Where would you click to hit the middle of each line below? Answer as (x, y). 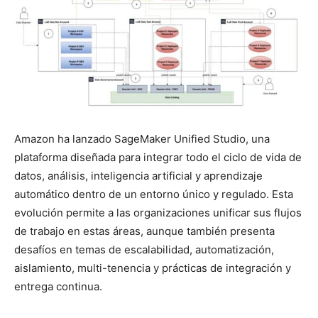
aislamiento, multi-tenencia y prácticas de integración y (153, 268)
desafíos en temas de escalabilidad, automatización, (144, 250)
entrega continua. (58, 287)
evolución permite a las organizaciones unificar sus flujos (158, 213)
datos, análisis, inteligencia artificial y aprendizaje (138, 176)
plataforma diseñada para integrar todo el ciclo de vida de (158, 158)
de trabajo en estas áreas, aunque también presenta (144, 231)
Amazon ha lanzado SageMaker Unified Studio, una (142, 139)
